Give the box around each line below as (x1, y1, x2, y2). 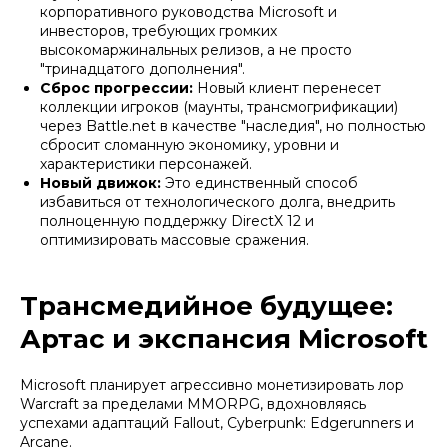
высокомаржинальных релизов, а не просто (40, 41, 352, 60)
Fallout (173, 414, 220, 433)
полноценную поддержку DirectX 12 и (40, 212, 314, 231)
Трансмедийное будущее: (20, 290, 393, 323)
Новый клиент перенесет (193, 79, 381, 98)
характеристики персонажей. (40, 155, 252, 174)
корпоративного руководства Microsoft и (40, 3, 337, 22)
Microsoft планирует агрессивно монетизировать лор (20, 376, 404, 395)
